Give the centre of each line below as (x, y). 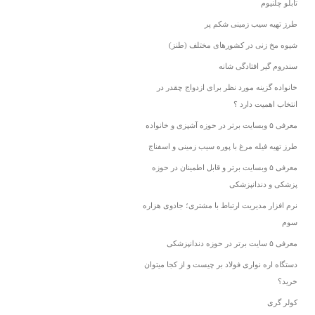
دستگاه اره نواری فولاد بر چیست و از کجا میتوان (221, 264)
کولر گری (282, 302)
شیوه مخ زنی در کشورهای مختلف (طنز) (233, 45)
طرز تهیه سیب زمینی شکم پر (251, 24)
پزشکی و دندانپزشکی (263, 184)
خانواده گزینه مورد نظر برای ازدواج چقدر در (227, 87)
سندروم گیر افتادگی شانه (258, 66)
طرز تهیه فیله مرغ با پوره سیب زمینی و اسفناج (223, 146)
